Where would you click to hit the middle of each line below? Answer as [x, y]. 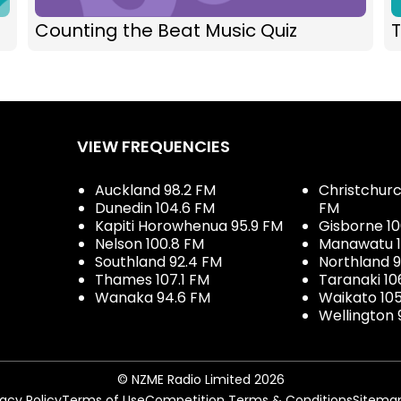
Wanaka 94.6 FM [153, 298]
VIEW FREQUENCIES [154, 147]
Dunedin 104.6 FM [155, 209]
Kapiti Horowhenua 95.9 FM [189, 226]
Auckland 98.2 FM [155, 191]
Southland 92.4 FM [158, 262]
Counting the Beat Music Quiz [166, 31]
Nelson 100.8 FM [149, 244]
